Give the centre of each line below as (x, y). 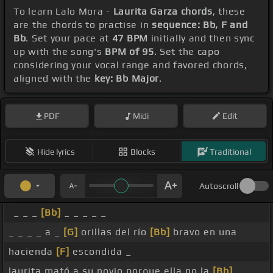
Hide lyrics (56, 151)
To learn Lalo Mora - (63, 12)
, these (229, 12)
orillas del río (114, 232)
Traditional (230, 151)
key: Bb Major (127, 79)
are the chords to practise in (83, 25)
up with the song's (59, 52)
